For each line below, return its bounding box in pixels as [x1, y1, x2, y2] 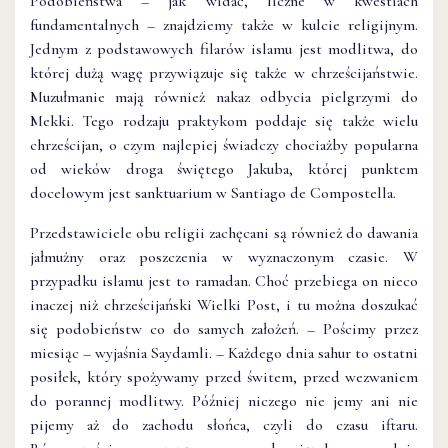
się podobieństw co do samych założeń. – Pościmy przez [30, 318, 418, 339]
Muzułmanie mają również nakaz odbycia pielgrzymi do [30, 86, 418, 107]
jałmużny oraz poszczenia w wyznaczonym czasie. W [30, 246, 418, 267]
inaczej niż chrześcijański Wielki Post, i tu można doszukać [30, 294, 418, 315]
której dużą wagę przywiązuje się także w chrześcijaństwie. [30, 62, 418, 83]
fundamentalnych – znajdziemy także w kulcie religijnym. [30, 14, 418, 35]
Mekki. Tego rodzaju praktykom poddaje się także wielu [30, 110, 418, 131]
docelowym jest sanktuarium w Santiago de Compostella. [30, 182, 396, 203]
